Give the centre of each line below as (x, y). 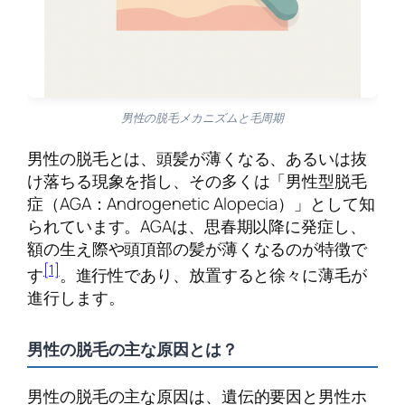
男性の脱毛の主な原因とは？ (132, 349)
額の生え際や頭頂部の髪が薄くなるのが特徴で (197, 248)
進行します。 (76, 298)
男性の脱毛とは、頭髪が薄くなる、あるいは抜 (197, 158)
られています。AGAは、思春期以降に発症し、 (197, 226)
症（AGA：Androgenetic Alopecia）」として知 (201, 203)
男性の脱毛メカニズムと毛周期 (202, 117)
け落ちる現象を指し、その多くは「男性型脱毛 (197, 180)
